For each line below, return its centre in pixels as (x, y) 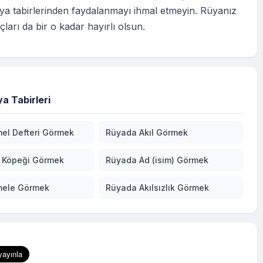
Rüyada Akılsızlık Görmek (157, 188)
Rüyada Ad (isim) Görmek (157, 160)
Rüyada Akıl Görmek (147, 132)
